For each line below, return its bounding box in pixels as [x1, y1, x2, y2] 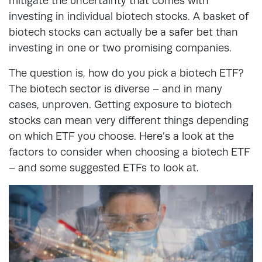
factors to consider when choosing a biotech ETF [9, 146, 250, 158]
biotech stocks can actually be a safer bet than [9, 26, 238, 38]
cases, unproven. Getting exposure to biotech [9, 98, 232, 111]
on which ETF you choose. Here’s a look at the [9, 130, 234, 142]
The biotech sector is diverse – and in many [9, 82, 222, 95]
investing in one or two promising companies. [9, 42, 235, 54]
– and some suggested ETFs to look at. [9, 161, 202, 174]
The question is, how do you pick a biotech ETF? [9, 67, 244, 79]
